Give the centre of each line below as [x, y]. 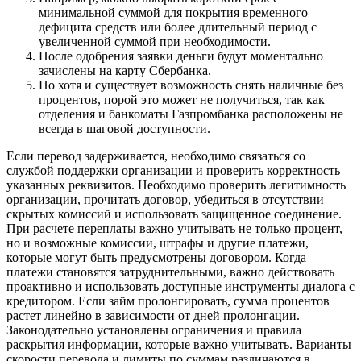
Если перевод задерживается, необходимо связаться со [156, 156]
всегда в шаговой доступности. [124, 129]
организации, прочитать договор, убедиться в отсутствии [165, 200]
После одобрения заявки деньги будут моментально [181, 56]
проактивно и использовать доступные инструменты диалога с [180, 287]
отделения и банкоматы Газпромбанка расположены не [191, 114]
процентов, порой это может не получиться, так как [182, 100]
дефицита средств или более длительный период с [178, 27]
